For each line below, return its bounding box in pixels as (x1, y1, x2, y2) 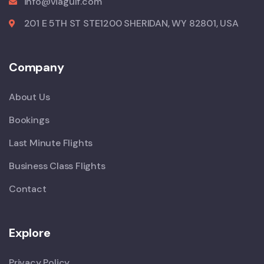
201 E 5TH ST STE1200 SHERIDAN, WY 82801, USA (24, 17, 239, 30)
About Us (9, 91, 50, 104)
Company (9, 60, 64, 75)
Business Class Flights (9, 160, 105, 173)
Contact (9, 183, 47, 196)
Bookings (9, 114, 49, 127)
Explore (9, 225, 51, 241)
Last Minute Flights (9, 137, 93, 150)
